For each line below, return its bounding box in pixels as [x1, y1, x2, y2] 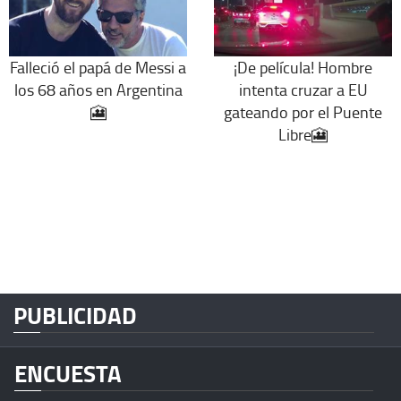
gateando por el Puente [224, 100, 382, 123]
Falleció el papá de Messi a [10, 55, 186, 78]
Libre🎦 [278, 123, 328, 145]
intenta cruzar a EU [238, 78, 368, 100]
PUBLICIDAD [13, 297, 137, 332]
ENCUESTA [14, 355, 122, 390]
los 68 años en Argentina [13, 78, 183, 100]
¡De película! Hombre [234, 55, 372, 78]
